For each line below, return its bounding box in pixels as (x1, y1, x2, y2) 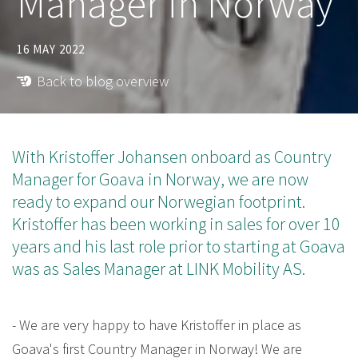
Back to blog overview (36, 72, 169, 91)
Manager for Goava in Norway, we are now (12, 168, 308, 191)
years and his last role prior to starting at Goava (12, 235, 345, 258)
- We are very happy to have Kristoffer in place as (12, 316, 301, 335)
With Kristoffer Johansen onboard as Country (12, 145, 332, 169)
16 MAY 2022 (16, 42, 85, 58)
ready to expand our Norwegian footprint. (12, 190, 305, 213)
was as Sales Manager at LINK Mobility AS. (12, 257, 305, 280)
